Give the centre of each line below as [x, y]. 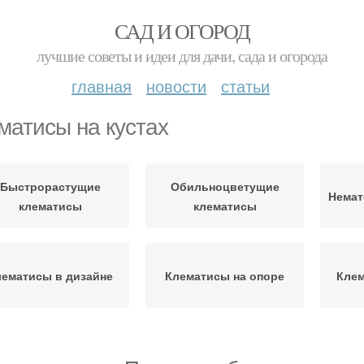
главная [102, 86]
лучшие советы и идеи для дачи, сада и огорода [182, 56]
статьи [245, 86]
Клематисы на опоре [225, 275]
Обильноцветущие [225, 186]
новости [176, 86]
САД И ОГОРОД [182, 31]
